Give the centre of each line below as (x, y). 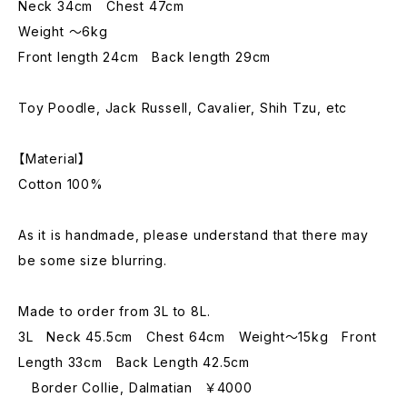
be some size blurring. (93, 260)
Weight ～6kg (63, 31)
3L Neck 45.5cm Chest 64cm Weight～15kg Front (198, 337)
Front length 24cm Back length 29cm (145, 57)
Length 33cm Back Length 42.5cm (134, 362)
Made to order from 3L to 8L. (114, 311)
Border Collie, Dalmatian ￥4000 (135, 387)
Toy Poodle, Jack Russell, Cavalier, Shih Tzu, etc (189, 108)
